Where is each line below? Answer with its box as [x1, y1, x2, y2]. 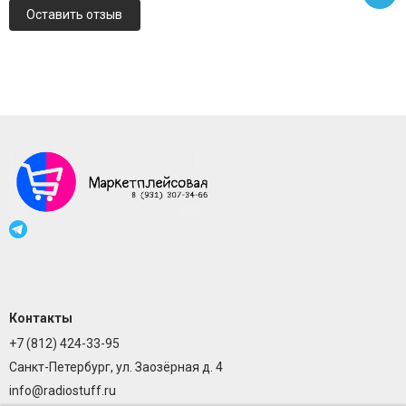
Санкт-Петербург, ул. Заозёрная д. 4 [8, 360, 223, 375]
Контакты [8, 311, 72, 326]
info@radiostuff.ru [8, 383, 116, 399]
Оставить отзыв [26, 7, 123, 23]
